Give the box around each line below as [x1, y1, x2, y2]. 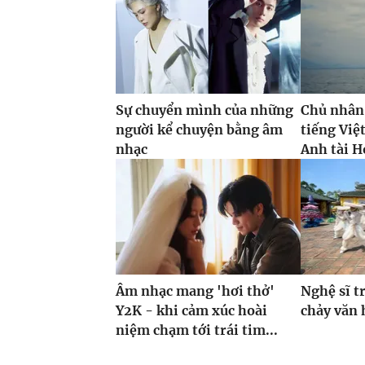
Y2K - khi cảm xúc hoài [116, 302, 267, 319]
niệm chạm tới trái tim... [116, 322, 278, 339]
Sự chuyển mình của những [116, 102, 293, 119]
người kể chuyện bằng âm [116, 121, 283, 139]
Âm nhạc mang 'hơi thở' [116, 283, 275, 300]
